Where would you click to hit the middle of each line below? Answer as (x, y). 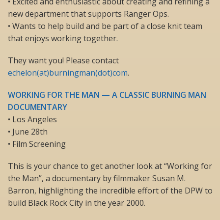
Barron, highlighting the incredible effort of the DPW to (110, 191)
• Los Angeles (32, 120)
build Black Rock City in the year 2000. (77, 203)
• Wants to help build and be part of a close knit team (105, 26)
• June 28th (28, 132)
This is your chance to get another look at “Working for (110, 166)
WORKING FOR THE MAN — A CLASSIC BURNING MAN (107, 95)
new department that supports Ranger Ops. (88, 14)
